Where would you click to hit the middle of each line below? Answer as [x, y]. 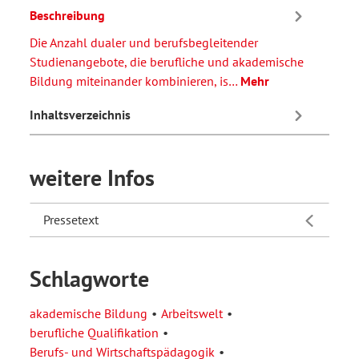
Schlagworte [89, 278]
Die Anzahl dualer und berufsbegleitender [144, 42]
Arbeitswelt [192, 313]
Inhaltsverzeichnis [80, 115]
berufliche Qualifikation [94, 332]
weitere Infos [92, 177]
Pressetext [71, 219]
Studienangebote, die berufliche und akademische [167, 61]
